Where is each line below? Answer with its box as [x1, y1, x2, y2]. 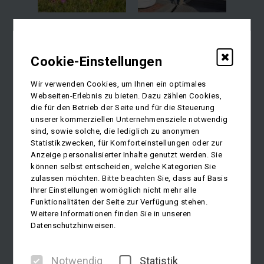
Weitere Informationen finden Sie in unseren [31, 209, 192, 219]
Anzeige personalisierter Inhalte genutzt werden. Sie [31, 150, 223, 160]
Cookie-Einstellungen [31, 54, 163, 70]
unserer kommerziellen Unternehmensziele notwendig [31, 115, 228, 124]
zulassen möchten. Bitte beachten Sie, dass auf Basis [31, 174, 228, 183]
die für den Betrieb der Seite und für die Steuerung [31, 103, 215, 113]
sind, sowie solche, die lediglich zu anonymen [31, 127, 200, 136]
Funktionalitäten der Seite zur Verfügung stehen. [31, 197, 208, 207]
